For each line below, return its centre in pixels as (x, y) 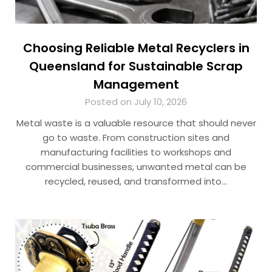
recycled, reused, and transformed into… (136, 182)
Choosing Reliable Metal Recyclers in (136, 48)
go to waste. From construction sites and (136, 138)
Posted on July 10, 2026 (136, 102)
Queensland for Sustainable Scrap (136, 66)
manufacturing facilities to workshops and (136, 152)
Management (136, 85)
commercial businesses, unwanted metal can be (136, 167)
